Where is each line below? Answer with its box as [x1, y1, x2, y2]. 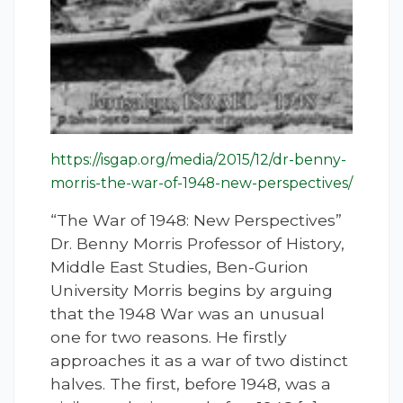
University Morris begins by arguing [50, 281, 333, 300]
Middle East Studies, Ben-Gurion [50, 257, 309, 277]
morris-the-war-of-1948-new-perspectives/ [50, 175, 353, 193]
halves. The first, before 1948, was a [50, 374, 331, 394]
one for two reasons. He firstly [50, 327, 287, 347]
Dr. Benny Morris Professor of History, [50, 234, 345, 254]
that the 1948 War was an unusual [50, 304, 325, 324]
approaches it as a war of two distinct [50, 351, 348, 371]
